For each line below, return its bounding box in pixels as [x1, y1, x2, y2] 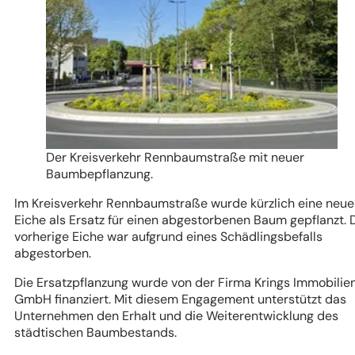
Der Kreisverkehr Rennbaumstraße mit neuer [46, 149, 304, 166]
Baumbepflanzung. [46, 166, 153, 183]
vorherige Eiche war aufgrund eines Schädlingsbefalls [14, 228, 323, 246]
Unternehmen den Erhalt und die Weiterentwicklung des [14, 307, 338, 325]
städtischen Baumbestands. [14, 324, 177, 342]
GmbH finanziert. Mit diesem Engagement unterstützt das [14, 291, 346, 308]
